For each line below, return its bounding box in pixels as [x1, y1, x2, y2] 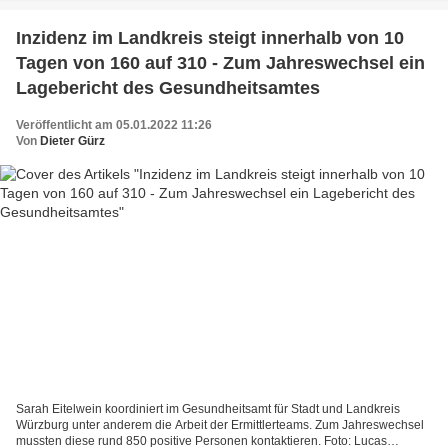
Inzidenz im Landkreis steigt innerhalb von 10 [16, 28, 404, 49]
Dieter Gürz [40, 134, 105, 149]
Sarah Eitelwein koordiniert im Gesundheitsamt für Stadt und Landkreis [16, 401, 400, 416]
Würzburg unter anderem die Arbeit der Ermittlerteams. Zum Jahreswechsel [16, 417, 424, 432]
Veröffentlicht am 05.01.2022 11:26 [16, 118, 212, 133]
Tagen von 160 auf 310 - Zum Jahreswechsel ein [16, 53, 425, 74]
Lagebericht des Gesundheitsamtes [16, 78, 320, 99]
